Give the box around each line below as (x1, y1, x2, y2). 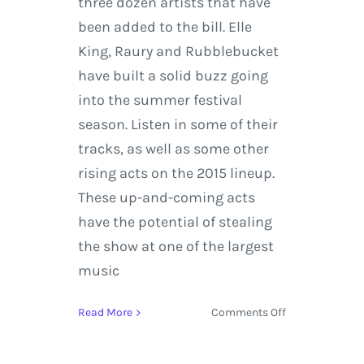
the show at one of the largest (77, 237, 274, 256)
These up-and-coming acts (77, 188, 255, 207)
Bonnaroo (285, 323, 336, 338)
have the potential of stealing (77, 213, 272, 232)
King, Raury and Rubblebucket (77, 42, 279, 61)
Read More (77, 305, 132, 320)
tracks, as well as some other (77, 140, 269, 158)
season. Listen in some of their (77, 115, 278, 134)
